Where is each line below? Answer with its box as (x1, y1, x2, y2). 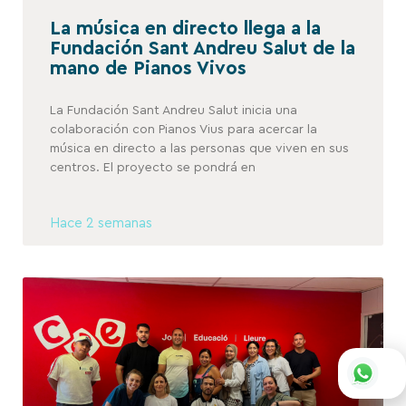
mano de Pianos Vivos (50, 58, 246, 78)
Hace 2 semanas (50, 216, 152, 230)
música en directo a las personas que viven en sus (50, 141, 349, 155)
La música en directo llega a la (50, 18, 321, 38)
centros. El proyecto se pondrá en (50, 160, 256, 174)
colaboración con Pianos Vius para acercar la (50, 122, 317, 136)
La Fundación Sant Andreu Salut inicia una (50, 103, 297, 117)
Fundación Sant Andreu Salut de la (50, 38, 355, 58)
